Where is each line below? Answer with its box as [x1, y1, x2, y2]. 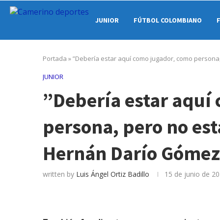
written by [43, 169, 76, 179]
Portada [43, 54, 67, 63]
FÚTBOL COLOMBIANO [134, 16, 202, 25]
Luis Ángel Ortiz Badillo [76, 169, 149, 179]
